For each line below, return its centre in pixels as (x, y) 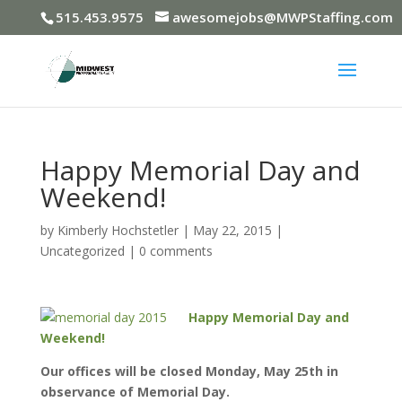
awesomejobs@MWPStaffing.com (282, 17)
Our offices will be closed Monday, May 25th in (189, 371)
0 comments (175, 251)
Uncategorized (82, 251)
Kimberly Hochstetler (118, 230)
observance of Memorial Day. (135, 392)
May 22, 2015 (232, 230)
